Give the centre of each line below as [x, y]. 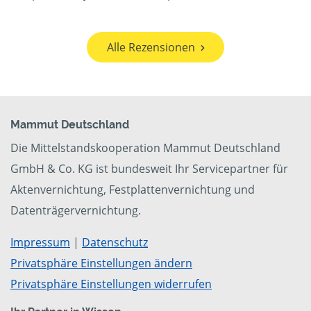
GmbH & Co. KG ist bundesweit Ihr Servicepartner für [149, 169]
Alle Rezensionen [151, 48]
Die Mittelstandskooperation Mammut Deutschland [145, 148]
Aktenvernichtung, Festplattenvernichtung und [133, 190]
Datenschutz [115, 243]
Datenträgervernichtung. [76, 211]
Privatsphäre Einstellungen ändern [101, 263]
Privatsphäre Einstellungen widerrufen [111, 284]
